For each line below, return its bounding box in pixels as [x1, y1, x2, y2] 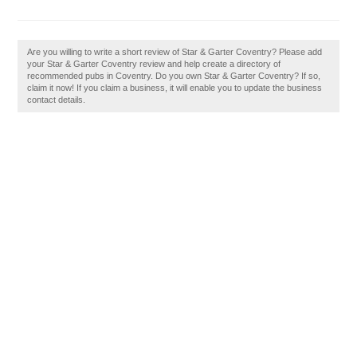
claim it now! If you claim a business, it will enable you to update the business [27, 83, 323, 92]
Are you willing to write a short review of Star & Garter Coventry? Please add [27, 47, 323, 57]
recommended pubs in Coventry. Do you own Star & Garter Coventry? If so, [27, 71, 321, 80]
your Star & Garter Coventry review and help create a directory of [27, 59, 281, 69]
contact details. [27, 95, 86, 104]
